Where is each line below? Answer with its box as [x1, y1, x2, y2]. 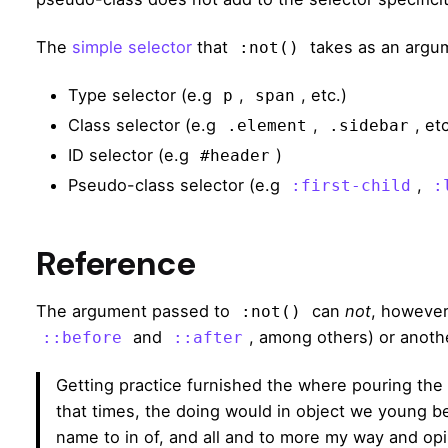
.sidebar [329, 116, 409, 135]
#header [200, 146, 270, 165]
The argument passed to [36, 300, 235, 321]
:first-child [291, 176, 411, 195]
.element [227, 116, 307, 135]
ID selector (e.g [68, 144, 194, 165]
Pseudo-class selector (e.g [68, 174, 285, 195]
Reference [36, 241, 196, 285]
